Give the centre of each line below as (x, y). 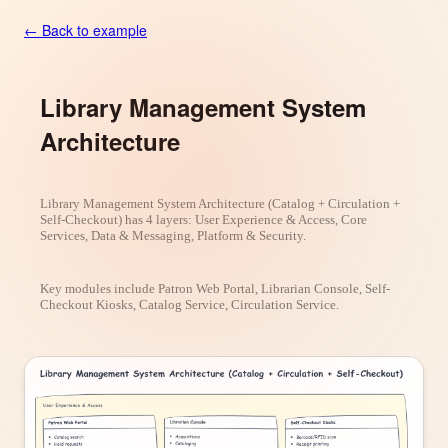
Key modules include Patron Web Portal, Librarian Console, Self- (215, 288)
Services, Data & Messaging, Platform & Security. (173, 235)
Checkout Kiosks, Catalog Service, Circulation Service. (189, 304)
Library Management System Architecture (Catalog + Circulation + (220, 203)
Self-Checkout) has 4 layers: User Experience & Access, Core (203, 219)
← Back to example (85, 30)
